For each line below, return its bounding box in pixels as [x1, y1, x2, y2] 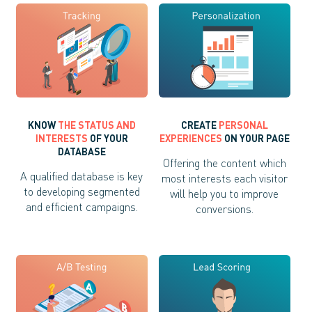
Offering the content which [162, 155, 286, 170]
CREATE [180, 118, 217, 131]
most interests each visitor [161, 171, 288, 185]
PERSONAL [216, 118, 268, 131]
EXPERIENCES [159, 132, 222, 144]
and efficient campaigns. [25, 199, 138, 214]
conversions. [195, 201, 253, 216]
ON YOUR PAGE [221, 132, 290, 144]
